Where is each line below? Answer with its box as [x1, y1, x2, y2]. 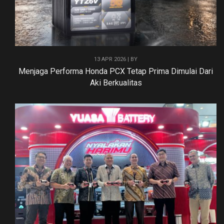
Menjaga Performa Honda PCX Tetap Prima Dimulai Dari [18, 66, 213, 76]
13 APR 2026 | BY [94, 55, 137, 62]
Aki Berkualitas [89, 77, 142, 87]
